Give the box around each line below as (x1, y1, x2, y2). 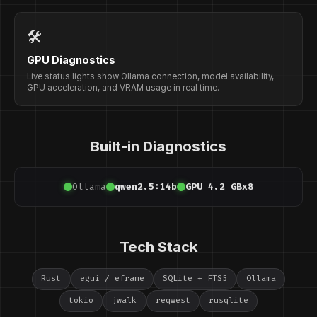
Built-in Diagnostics (91, 137, 226, 155)
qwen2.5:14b (115, 180, 177, 193)
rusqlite (209, 295, 249, 306)
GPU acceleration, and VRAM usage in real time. (27, 83, 220, 93)
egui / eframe (79, 273, 144, 284)
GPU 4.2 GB (185, 180, 242, 193)
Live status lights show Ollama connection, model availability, (27, 71, 275, 82)
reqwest (155, 295, 190, 306)
